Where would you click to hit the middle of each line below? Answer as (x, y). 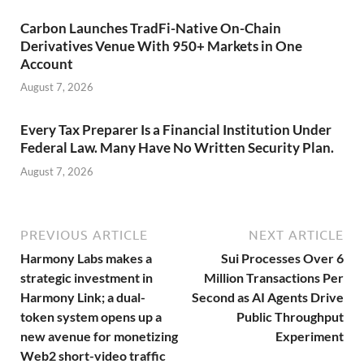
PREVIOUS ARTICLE (84, 234)
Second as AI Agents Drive (268, 297)
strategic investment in (87, 277)
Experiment (310, 336)
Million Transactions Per (274, 277)
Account (47, 63)
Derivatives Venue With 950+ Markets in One (161, 45)
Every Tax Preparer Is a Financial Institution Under (176, 130)
